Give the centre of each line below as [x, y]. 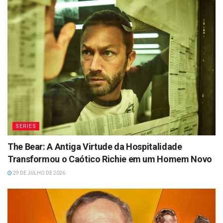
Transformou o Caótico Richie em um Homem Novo [110, 159]
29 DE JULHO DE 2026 [39, 173]
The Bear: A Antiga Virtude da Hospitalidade [95, 146]
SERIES [26, 126]
